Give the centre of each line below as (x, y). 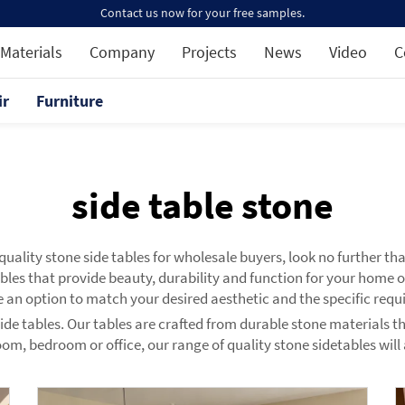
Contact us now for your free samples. (202, 13)
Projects (209, 52)
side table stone (202, 205)
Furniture (70, 100)
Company (122, 52)
